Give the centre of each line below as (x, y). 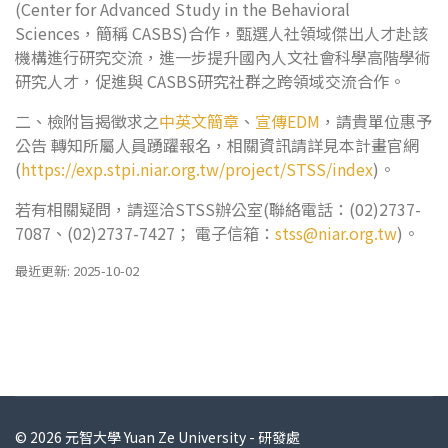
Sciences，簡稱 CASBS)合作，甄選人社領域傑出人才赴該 (221, 33)
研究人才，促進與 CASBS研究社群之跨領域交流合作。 (210, 81)
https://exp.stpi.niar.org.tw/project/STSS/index (197, 169)
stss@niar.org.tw (336, 233)
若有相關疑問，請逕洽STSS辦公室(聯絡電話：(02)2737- (218, 209)
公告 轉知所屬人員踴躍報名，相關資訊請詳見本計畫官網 (217, 145)
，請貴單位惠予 (376, 121)
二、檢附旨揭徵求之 (87, 121)
